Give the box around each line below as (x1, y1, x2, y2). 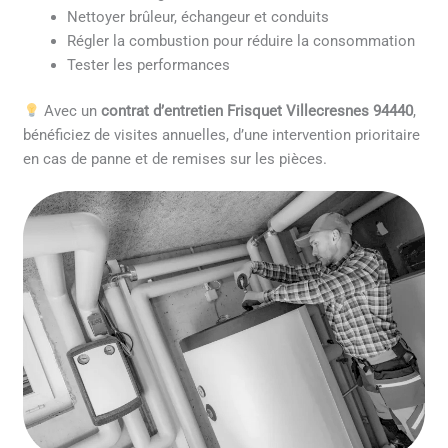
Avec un (39, 101, 101, 120)
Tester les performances (67, 55, 231, 74)
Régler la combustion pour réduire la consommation (67, 31, 416, 50)
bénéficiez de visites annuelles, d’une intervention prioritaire (23, 125, 421, 144)
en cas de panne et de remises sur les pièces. (23, 149, 328, 168)
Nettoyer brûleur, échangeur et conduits (67, 7, 330, 26)
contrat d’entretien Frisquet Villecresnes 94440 (100, 101, 413, 120)
